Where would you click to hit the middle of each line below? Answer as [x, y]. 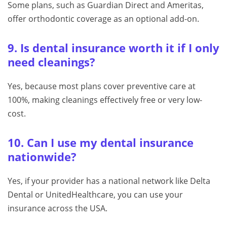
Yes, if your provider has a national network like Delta [109, 181]
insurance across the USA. [58, 209]
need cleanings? [51, 62]
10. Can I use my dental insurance [101, 143]
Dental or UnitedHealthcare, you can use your [95, 195]
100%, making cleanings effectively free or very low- [105, 100]
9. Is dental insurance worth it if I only [113, 48]
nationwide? [42, 157]
